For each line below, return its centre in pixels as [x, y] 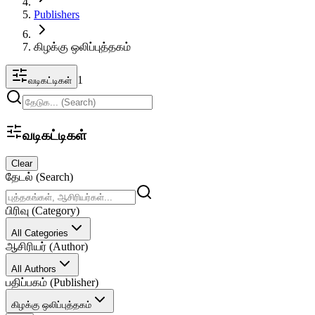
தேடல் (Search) [39, 177]
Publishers [57, 14]
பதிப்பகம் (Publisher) [52, 283]
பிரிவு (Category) [43, 211]
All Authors [34, 269]
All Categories [40, 233]
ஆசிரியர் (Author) [47, 247]
